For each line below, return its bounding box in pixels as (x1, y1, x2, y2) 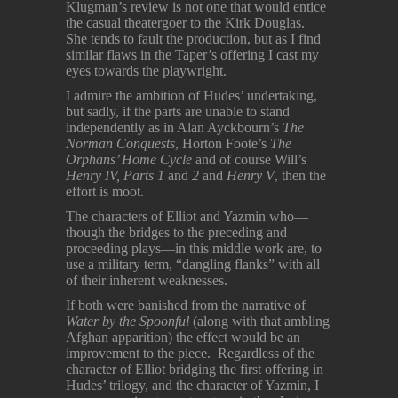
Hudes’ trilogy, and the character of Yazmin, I (66, 378, 319, 394)
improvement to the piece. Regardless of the (66, 346, 314, 362)
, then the (275, 168, 326, 184)
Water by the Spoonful (66, 314, 189, 330)
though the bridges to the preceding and (66, 225, 287, 241)
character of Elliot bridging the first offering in (66, 362, 323, 378)
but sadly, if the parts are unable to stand (66, 104, 290, 120)
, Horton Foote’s (175, 136, 270, 152)
